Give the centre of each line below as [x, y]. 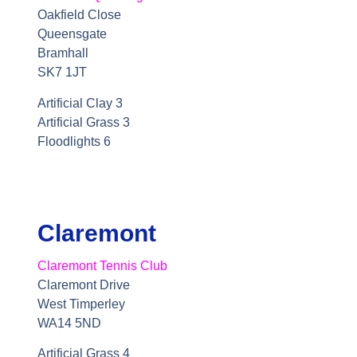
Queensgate [73, 34]
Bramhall [63, 53]
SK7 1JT [63, 73]
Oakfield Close [80, 15]
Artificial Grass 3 [83, 122]
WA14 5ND [69, 323]
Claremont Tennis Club [102, 265]
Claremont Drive [83, 284]
